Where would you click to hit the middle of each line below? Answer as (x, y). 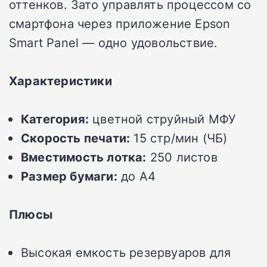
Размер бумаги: (69, 176)
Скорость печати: (76, 138)
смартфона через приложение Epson (120, 24)
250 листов (182, 157)
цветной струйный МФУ (162, 119)
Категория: (55, 119)
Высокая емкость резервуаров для (126, 252)
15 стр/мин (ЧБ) (179, 138)
